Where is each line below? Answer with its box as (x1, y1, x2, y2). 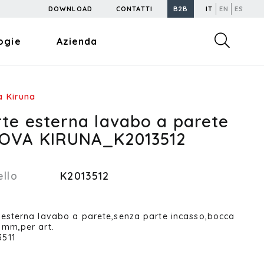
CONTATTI (115, 5, 153, 13)
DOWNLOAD (48, 5, 93, 13)
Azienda (56, 35, 98, 47)
